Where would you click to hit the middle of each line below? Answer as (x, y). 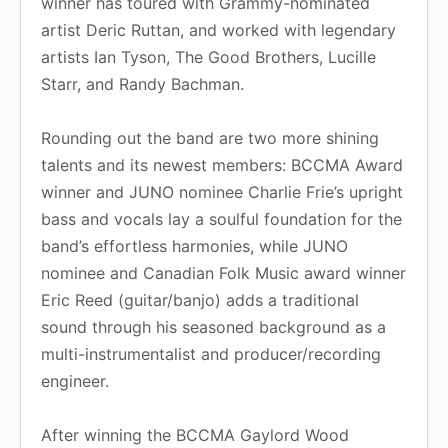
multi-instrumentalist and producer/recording (211, 353)
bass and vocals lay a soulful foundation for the (221, 218)
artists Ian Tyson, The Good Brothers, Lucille (208, 56)
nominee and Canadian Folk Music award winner (223, 272)
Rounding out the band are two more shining (210, 137)
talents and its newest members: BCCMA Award (222, 164)
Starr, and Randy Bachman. (145, 83)
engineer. (77, 380)
